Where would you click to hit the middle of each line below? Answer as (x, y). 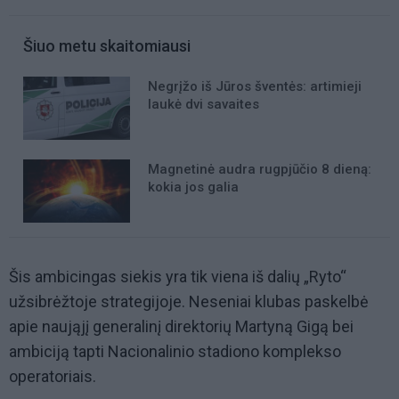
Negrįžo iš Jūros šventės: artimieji (255, 87)
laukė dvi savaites (204, 105)
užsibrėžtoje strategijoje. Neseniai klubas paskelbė (189, 302)
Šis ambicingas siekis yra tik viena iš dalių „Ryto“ (178, 277)
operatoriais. (53, 377)
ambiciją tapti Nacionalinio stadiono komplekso (175, 352)
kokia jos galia (193, 187)
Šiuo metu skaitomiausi (107, 46)
